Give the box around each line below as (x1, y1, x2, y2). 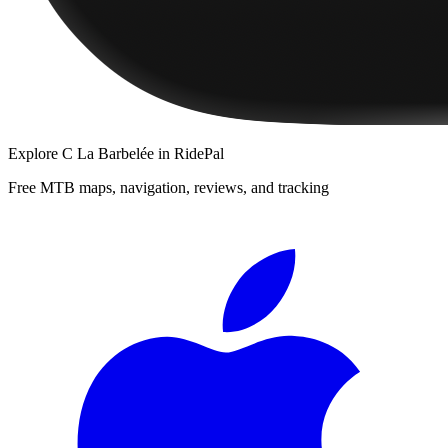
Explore (8, 144, 62, 162)
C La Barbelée (62, 144, 154, 162)
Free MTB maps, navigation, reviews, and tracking (8, 178, 329, 196)
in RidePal (154, 144, 224, 162)
